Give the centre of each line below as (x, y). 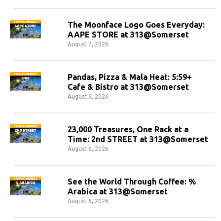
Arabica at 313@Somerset (118, 191)
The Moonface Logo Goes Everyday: (136, 25)
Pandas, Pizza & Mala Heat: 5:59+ (130, 77)
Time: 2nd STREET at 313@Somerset (138, 139)
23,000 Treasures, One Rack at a (128, 129)
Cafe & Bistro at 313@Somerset (128, 87)
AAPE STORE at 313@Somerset (128, 35)
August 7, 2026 (88, 44)
